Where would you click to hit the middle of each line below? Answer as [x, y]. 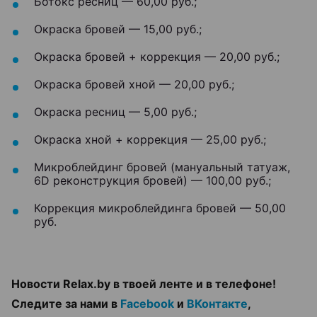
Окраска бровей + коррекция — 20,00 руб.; [157, 56]
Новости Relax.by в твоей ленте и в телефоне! [144, 283]
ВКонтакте [217, 303]
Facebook [147, 303]
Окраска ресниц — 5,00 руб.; [115, 111]
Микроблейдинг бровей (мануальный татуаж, [162, 167]
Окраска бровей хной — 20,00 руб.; [134, 84]
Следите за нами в [66, 303]
